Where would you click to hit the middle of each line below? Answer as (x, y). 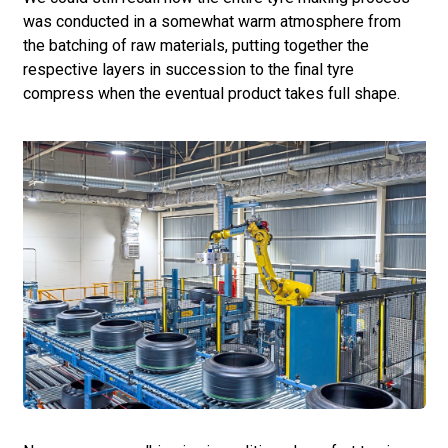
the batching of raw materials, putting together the (195, 45)
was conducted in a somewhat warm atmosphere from (211, 21)
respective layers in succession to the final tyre (188, 69)
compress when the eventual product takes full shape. (211, 93)
